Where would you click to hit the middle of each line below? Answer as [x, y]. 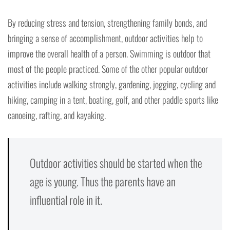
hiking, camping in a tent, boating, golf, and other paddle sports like [113, 100]
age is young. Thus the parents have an [103, 181]
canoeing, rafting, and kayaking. [57, 115]
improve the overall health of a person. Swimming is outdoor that [109, 54]
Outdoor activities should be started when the [116, 163]
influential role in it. [66, 200]
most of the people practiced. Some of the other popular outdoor [108, 69]
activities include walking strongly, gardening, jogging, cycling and [112, 84]
